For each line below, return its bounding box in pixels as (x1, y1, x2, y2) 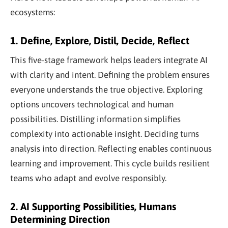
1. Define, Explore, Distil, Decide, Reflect (10, 34, 189, 46)
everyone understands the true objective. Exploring (10, 84, 203, 95)
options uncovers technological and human (10, 99, 174, 109)
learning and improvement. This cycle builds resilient (10, 158, 210, 168)
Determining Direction (10, 213, 110, 225)
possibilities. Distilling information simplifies (10, 113, 181, 124)
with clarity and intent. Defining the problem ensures (10, 69, 210, 80)
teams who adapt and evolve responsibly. (10, 173, 166, 183)
